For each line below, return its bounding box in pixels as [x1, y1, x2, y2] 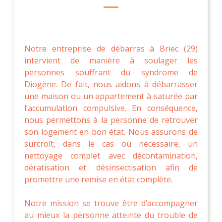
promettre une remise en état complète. [24, 173, 172, 185]
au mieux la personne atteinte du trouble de [24, 209, 198, 221]
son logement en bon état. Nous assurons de [24, 126, 198, 137]
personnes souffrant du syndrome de [24, 66, 198, 78]
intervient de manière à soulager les [24, 55, 198, 66]
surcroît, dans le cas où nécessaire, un [24, 138, 198, 149]
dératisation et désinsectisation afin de [24, 162, 198, 173]
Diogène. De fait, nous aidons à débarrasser [24, 78, 198, 90]
